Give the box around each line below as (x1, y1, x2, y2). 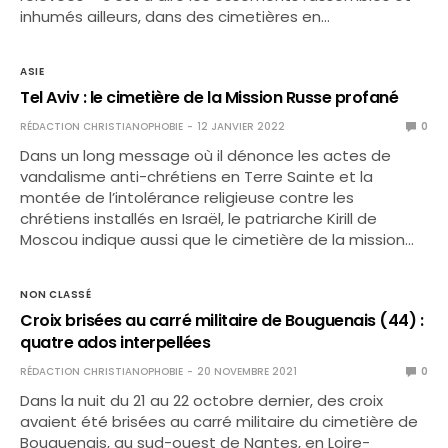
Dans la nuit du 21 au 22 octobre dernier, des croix (20, 390, 384, 411)
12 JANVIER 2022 (197, 119, 285, 134)
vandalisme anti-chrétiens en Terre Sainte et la (20, 166, 374, 187)
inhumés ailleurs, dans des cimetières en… (20, 6, 331, 27)
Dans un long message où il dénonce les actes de (20, 145, 392, 166)
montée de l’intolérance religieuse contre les (20, 187, 355, 208)
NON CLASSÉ (20, 287, 91, 302)
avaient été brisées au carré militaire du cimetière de (20, 411, 419, 432)
